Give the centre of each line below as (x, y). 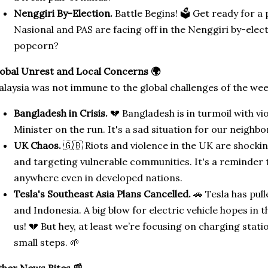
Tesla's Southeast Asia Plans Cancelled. (102, 194)
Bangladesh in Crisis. (61, 113)
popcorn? (37, 45)
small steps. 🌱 (47, 242)
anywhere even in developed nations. (98, 178)
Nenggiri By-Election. (63, 13)
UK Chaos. (37, 145)
